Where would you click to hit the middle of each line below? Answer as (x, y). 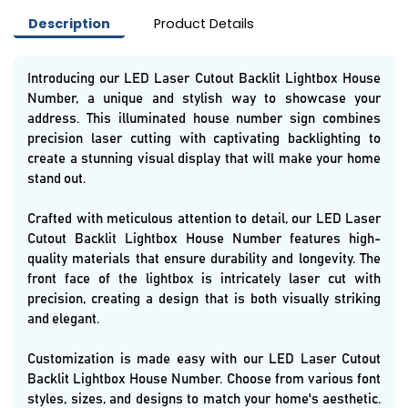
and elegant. (63, 320)
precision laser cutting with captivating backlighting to (204, 139)
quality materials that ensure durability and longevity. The (204, 260)
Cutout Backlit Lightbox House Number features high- (204, 240)
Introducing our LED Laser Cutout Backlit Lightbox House (204, 79)
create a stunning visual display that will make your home (204, 159)
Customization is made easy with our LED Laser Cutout (204, 360)
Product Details (204, 24)
